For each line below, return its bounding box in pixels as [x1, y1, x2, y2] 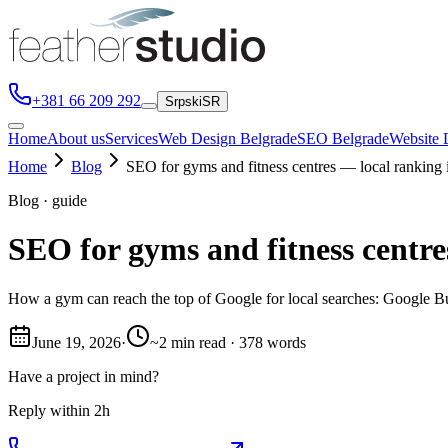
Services [105, 130, 158, 147]
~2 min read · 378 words [150, 333, 306, 351]
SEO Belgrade [297, 130, 389, 147]
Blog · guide [8, 192, 87, 209]
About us [47, 130, 105, 147]
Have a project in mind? [8, 367, 159, 385]
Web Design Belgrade [158, 130, 297, 147]
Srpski [165, 94, 202, 109]
